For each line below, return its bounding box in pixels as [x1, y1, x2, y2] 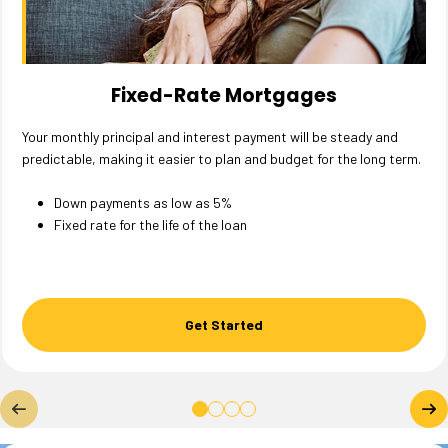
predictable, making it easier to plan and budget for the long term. [22, 150, 421, 168]
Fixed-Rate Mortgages [111, 82, 337, 110]
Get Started [185, 316, 263, 334]
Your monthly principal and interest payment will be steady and [22, 128, 398, 146]
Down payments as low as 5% [54, 194, 235, 212]
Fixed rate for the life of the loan [54, 216, 247, 234]
